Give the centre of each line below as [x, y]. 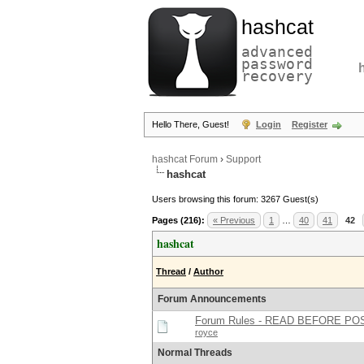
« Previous [234, 220]
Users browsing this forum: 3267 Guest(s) [235, 199]
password [277, 64]
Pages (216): [178, 220]
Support [243, 159]
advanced [277, 52]
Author [208, 271]
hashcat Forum [185, 159]
